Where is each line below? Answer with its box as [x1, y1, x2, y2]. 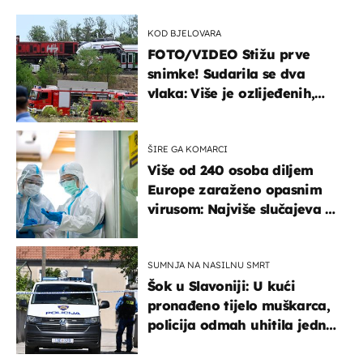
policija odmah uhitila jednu [147, 316, 335, 333]
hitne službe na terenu [147, 104, 296, 121]
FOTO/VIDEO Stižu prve [147, 45, 310, 62]
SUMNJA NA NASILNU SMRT [147, 258, 270, 271]
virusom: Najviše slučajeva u [147, 200, 334, 217]
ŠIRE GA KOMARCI [147, 143, 228, 155]
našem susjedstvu [147, 220, 263, 237]
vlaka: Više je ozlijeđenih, [147, 84, 315, 101]
